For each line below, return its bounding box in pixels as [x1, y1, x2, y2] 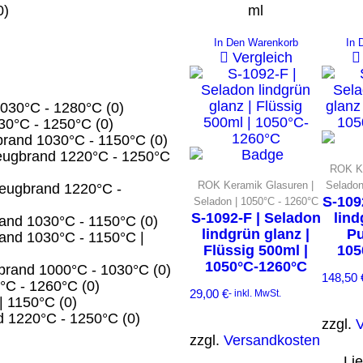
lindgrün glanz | [202, 225, 310, 242]
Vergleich [232, 49, 293, 66]
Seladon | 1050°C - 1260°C [193, 194, 318, 207]
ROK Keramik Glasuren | [198, 178, 314, 191]
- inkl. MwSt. [228, 288, 281, 300]
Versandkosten [224, 331, 320, 348]
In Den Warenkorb [213, 36, 298, 49]
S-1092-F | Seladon [190, 209, 321, 226]
